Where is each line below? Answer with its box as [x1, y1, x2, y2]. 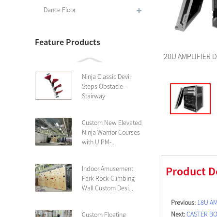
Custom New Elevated [82, 118, 142, 127]
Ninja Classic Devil [82, 72, 131, 81]
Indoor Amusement [82, 164, 133, 173]
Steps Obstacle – [82, 82, 128, 91]
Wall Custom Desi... [82, 184, 133, 192]
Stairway [82, 92, 105, 100]
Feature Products [35, 36, 100, 47]
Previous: [171, 198, 196, 207]
